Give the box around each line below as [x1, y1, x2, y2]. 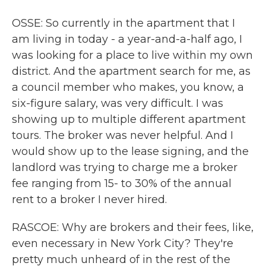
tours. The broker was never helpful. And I [12, 129, 233, 142]
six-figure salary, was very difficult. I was [12, 97, 223, 110]
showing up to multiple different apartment [12, 113, 246, 126]
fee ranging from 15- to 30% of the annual [12, 177, 232, 190]
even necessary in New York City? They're [12, 237, 233, 250]
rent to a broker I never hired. [12, 193, 167, 206]
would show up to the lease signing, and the [12, 145, 249, 158]
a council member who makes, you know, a [12, 81, 244, 94]
